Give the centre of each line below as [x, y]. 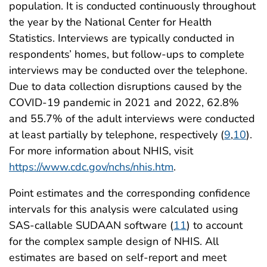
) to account [215, 226]
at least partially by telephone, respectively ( [117, 135]
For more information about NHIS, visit [101, 151]
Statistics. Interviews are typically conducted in [122, 38]
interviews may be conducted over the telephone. [128, 71]
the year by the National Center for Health [110, 22]
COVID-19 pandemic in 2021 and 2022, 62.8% [124, 103]
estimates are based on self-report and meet [118, 258]
